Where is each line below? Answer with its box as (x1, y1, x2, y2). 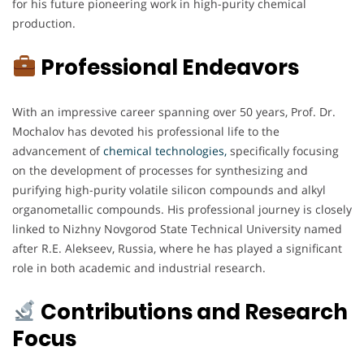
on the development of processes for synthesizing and (12, 162, 308, 178)
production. (12, 15, 76, 31)
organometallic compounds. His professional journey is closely (12, 201, 352, 217)
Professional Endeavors (36, 52, 299, 82)
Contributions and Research (36, 297, 348, 327)
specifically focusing (227, 142, 339, 158)
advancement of (12, 142, 100, 158)
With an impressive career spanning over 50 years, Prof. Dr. (12, 103, 336, 119)
